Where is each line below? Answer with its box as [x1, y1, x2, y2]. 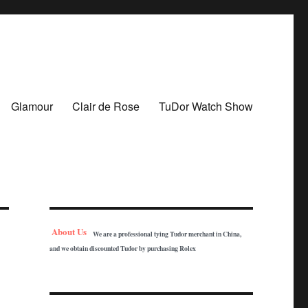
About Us [52, 225, 89, 238]
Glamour [10, 98, 53, 114]
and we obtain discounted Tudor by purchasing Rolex [49, 243, 196, 254]
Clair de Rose [71, 98, 140, 114]
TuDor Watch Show [158, 98, 253, 114]
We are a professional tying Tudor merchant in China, [92, 229, 241, 239]
